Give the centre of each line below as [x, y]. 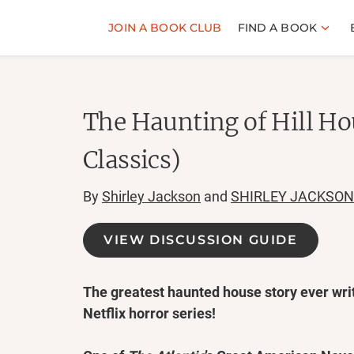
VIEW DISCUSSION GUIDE [201, 240]
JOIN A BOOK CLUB [165, 27]
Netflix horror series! [149, 313]
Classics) [132, 160]
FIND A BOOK [277, 27]
